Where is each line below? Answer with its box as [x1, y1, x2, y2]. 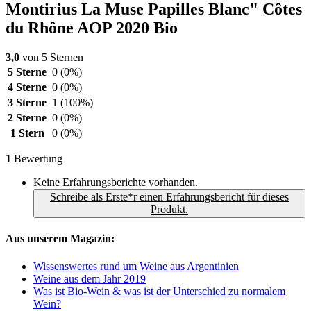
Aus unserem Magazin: [6, 233, 115, 245]
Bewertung [11, 153, 62, 165]
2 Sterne [8, 112, 47, 124]
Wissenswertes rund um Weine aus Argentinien [33, 260, 239, 272]
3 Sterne [8, 96, 47, 109]
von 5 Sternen [19, 51, 83, 64]
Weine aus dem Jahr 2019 [33, 272, 146, 285]
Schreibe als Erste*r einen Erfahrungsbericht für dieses [50, 191, 289, 203]
